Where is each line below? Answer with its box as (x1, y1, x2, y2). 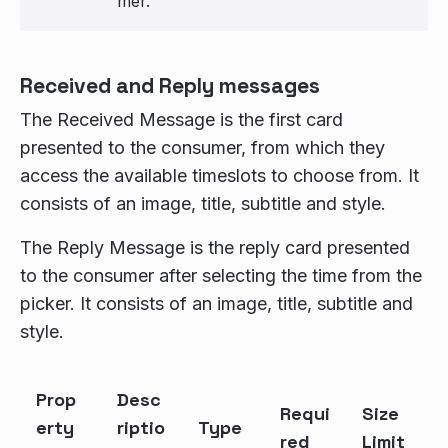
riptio (117, 416, 165, 439)
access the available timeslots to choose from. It (20, 165, 419, 186)
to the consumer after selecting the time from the (20, 265, 422, 286)
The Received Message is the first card (20, 109, 343, 130)
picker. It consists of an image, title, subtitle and (20, 293, 413, 314)
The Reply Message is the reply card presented (20, 237, 410, 258)
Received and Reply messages (20, 72, 320, 99)
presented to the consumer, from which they (20, 137, 385, 158)
